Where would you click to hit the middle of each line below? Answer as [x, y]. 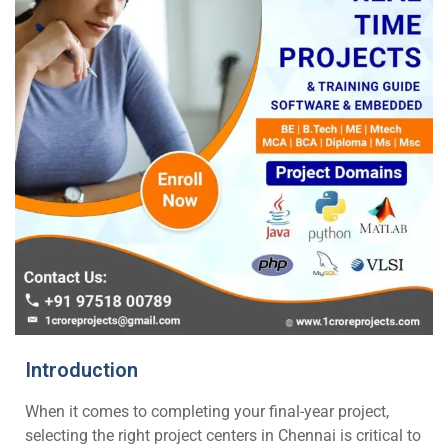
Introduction [81, 370]
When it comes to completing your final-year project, [207, 411]
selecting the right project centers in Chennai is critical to [223, 435]
